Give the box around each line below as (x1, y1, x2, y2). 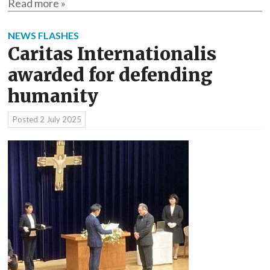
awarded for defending (8, 63, 213, 86)
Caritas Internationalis (8, 42, 216, 65)
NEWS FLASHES (8, 29, 79, 41)
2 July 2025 (39, 115, 81, 125)
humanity (8, 84, 98, 107)
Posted (12, 115, 40, 125)
